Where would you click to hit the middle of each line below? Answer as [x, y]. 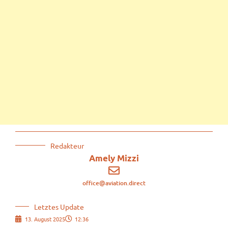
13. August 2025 [45, 219]
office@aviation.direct [114, 183]
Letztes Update [59, 206]
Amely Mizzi [114, 158]
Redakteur [67, 145]
